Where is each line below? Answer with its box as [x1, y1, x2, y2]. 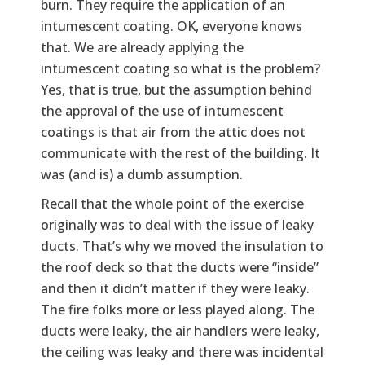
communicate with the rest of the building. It [41, 143, 320, 162]
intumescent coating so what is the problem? [41, 59, 320, 77]
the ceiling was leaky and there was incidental [41, 342, 323, 361]
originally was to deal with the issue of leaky [41, 215, 314, 234]
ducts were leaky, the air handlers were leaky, [41, 321, 319, 340]
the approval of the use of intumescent [41, 101, 284, 120]
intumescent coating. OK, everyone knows [41, 16, 302, 35]
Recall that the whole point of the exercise [41, 194, 304, 213]
